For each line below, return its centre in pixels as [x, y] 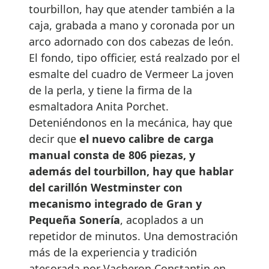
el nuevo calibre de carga [147, 138]
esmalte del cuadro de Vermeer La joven [131, 74]
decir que [54, 138]
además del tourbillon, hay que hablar [131, 171]
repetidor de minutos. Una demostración [133, 236]
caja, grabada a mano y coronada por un [132, 25]
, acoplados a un [162, 219]
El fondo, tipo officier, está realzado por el [134, 57]
